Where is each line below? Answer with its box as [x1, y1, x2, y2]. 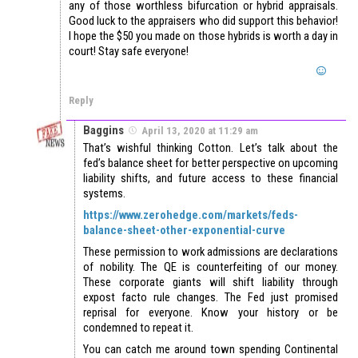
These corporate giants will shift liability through [83, 274, 338, 289]
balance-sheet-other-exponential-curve [83, 222, 285, 237]
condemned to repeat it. [83, 320, 193, 335]
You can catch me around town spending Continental [83, 341, 338, 356]
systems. [83, 185, 125, 201]
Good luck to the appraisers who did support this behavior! [69, 13, 338, 28]
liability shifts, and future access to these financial [83, 170, 338, 185]
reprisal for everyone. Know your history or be [83, 304, 338, 320]
